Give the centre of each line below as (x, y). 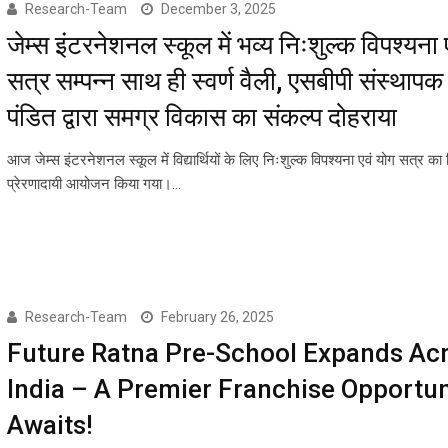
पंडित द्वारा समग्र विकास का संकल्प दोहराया (201, 117)
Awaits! (49, 424)
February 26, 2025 (217, 316)
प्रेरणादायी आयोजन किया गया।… (93, 184)
